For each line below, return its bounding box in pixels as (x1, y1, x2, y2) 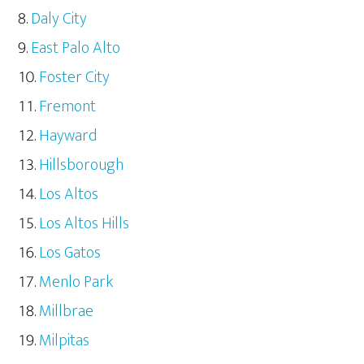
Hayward (39, 122, 97, 150)
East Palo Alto (31, 34, 121, 63)
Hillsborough (39, 151, 124, 180)
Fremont (39, 93, 97, 121)
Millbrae (39, 297, 94, 326)
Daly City (31, 5, 88, 33)
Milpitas (39, 327, 90, 355)
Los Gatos (39, 239, 102, 267)
